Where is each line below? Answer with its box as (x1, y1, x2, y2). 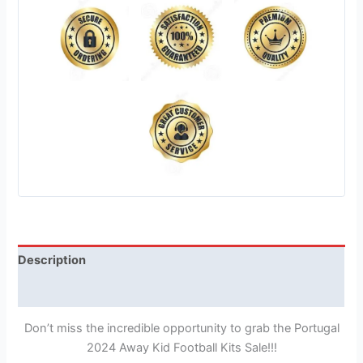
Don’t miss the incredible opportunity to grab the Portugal (23, 321, 340, 336)
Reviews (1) (18, 284, 86, 299)
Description (18, 252, 87, 267)
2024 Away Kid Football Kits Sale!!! (86, 340, 277, 356)
